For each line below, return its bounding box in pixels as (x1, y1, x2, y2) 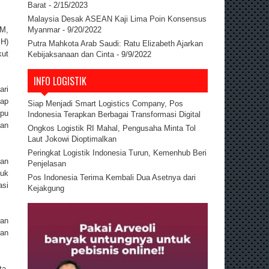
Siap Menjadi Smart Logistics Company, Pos (28, 98, 183, 108)
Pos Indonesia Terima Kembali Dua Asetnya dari (28, 172, 196, 182)
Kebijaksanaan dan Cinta (28, 49, 114, 59)
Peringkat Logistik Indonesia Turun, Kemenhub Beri (28, 148, 207, 157)
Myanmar (28, 25, 60, 34)
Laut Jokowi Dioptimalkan (28, 134, 116, 144)
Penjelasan (28, 159, 66, 168)
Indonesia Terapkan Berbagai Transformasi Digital (28, 109, 201, 119)
